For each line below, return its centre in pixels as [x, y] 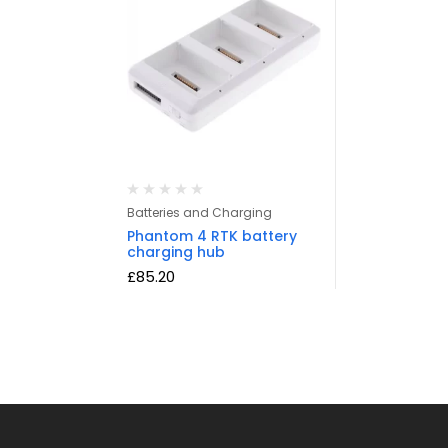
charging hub [176, 252]
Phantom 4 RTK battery [212, 236]
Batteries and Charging [199, 213]
